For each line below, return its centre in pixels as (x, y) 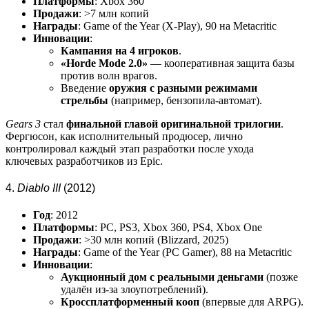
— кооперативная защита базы (221, 63)
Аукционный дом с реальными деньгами (162, 277)
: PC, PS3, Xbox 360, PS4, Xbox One (178, 228)
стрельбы (84, 100)
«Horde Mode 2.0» (104, 63)
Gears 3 (23, 123)
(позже (281, 277)
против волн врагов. (109, 75)
